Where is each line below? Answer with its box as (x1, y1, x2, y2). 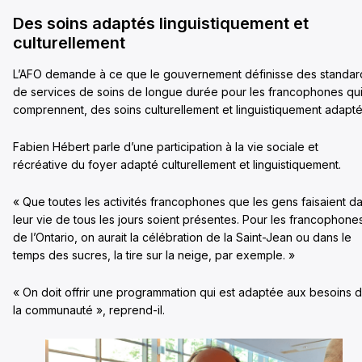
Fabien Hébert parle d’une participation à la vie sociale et (13, 140, 318, 154)
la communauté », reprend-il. (13, 303, 168, 318)
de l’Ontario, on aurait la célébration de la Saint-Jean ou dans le (13, 230, 351, 245)
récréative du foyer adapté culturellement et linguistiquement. (13, 158, 344, 172)
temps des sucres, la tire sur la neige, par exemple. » (13, 248, 295, 263)
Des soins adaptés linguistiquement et (13, 14, 309, 34)
